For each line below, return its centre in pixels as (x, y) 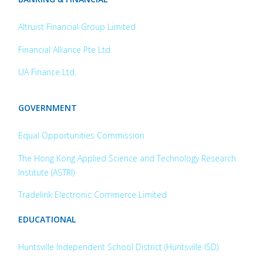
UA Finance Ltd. (48, 72)
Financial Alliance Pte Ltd (65, 49)
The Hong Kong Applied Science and (88, 158)
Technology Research (197, 158)
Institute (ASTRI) (47, 172)
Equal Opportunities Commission (82, 136)
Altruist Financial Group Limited (77, 27)
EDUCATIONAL (47, 219)
